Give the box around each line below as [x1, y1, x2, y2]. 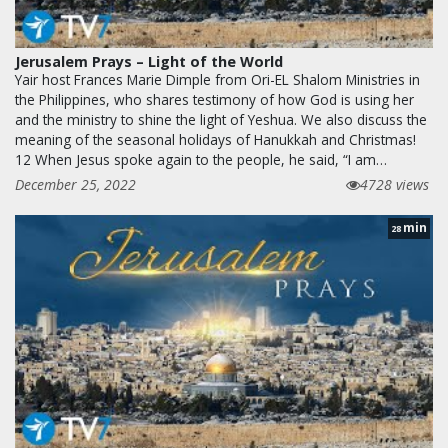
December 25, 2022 [15, 174, 136, 194]
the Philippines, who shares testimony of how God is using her [15, 89, 414, 109]
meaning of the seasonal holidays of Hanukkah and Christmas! [15, 129, 416, 149]
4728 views [360, 174, 429, 194]
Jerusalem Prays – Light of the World [15, 51, 283, 71]
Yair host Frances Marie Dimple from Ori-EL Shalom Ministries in [15, 69, 420, 89]
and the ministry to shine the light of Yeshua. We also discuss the [15, 109, 427, 129]
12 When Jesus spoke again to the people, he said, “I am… [15, 149, 387, 169]
